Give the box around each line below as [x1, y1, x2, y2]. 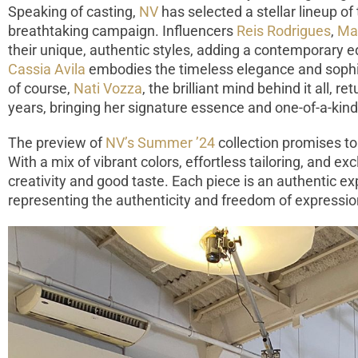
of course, [8, 79, 74, 97]
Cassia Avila [8, 60, 86, 78]
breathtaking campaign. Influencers [8, 22, 237, 39]
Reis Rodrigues [237, 22, 331, 39]
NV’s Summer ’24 [105, 133, 215, 151]
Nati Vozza [74, 79, 142, 97]
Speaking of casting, [8, 2, 139, 20]
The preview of [8, 133, 105, 151]
